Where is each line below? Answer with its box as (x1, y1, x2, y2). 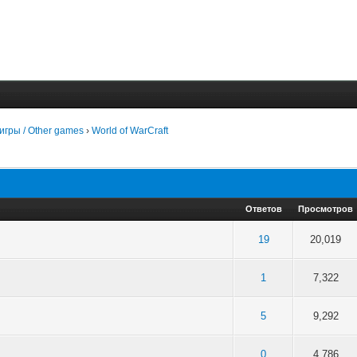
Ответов (245, 204, 282, 214)
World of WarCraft (92, 125, 169, 136)
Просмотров (298, 204, 354, 214)
